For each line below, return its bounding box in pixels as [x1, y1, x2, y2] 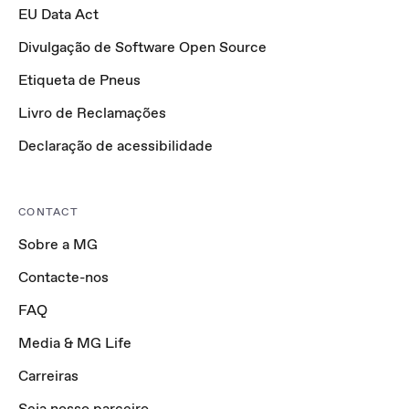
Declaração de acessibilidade [18, 136, 213, 156]
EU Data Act [18, 5, 99, 25]
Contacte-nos [18, 267, 109, 288]
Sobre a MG [18, 235, 98, 255]
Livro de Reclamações [18, 103, 166, 123]
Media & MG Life [18, 333, 131, 353]
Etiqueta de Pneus [18, 70, 141, 90]
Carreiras [18, 366, 79, 386]
